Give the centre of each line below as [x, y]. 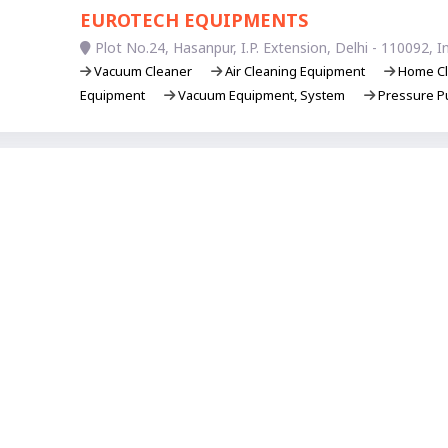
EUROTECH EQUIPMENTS [193, 19]
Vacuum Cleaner [142, 70]
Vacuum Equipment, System [261, 94]
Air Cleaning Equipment [294, 70]
